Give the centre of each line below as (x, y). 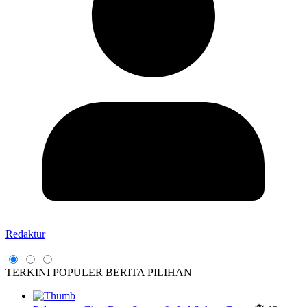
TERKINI (28, 272)
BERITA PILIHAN (149, 272)
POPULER (78, 272)
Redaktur (25, 234)
